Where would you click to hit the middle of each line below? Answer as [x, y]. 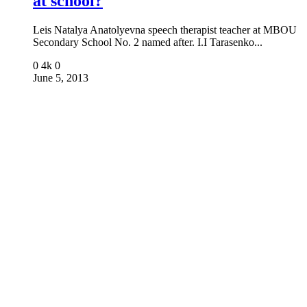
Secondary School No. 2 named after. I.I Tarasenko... [148, 42]
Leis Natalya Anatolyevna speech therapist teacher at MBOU [165, 30]
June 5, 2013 [61, 78]
